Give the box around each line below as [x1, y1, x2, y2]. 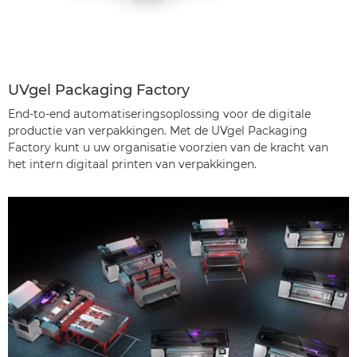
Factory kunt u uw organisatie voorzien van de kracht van [8, 139, 328, 155]
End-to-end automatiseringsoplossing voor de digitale [8, 106, 311, 121]
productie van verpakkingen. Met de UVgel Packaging [8, 123, 308, 138]
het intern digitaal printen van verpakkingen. [8, 156, 257, 171]
